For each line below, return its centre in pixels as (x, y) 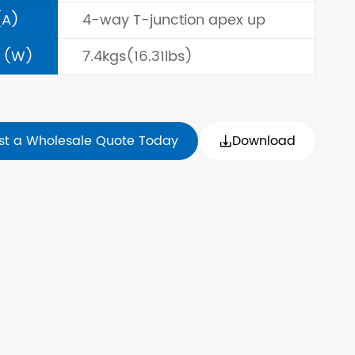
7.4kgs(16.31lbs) (137, 57)
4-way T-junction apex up (174, 20)
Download (264, 141)
